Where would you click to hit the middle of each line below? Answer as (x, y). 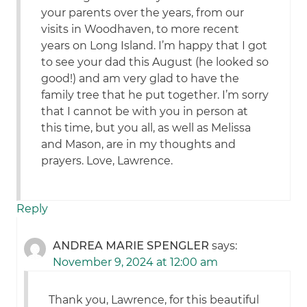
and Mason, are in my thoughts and (139, 145)
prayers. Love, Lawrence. (107, 161)
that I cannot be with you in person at (145, 112)
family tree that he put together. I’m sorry (155, 95)
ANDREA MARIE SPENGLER (131, 246)
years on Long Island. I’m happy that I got (155, 46)
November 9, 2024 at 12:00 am (136, 262)
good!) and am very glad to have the (140, 79)
